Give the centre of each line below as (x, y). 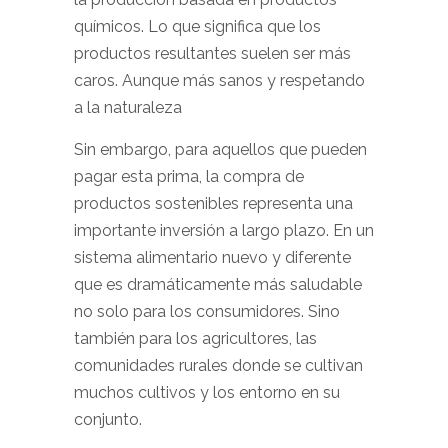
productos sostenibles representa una (213, 203)
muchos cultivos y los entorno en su (207, 392)
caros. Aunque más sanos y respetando (219, 80)
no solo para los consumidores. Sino (207, 311)
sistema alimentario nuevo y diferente (212, 257)
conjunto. (108, 419)
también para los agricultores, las (195, 338)
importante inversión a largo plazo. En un (224, 230)
